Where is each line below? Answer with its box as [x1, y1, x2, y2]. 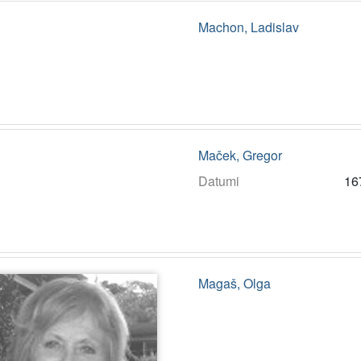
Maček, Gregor [197, 145, 282, 164]
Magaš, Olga [197, 273, 271, 293]
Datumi [197, 171, 239, 190]
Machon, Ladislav [197, 17, 299, 36]
